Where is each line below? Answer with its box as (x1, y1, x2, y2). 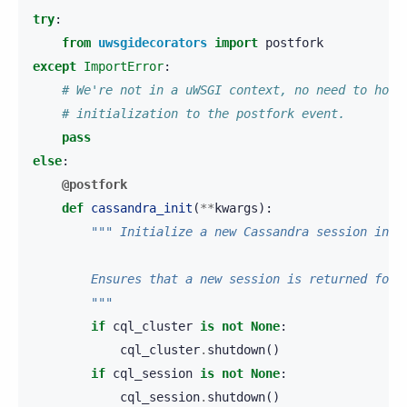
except (33, 59, 76, 74)
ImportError (84, 59, 164, 74)
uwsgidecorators (98, 35, 207, 51)
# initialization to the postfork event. (62, 106, 345, 122)
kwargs (214, 201, 258, 216)
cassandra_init (91, 201, 193, 216)
